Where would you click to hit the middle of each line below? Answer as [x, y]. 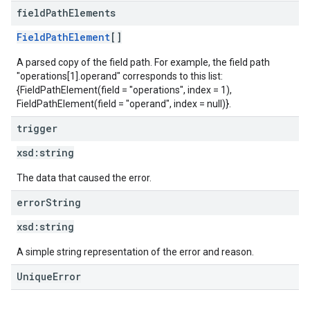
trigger [37, 128]
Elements [92, 13]
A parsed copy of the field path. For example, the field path [143, 62]
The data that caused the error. [84, 178]
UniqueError [49, 276]
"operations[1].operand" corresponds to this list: [120, 76]
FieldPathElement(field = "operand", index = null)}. [124, 104]
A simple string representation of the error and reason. [135, 252]
